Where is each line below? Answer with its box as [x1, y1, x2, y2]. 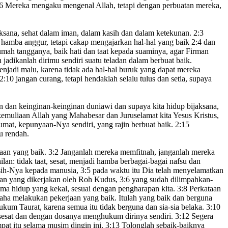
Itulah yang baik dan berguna [117, 193, 212, 203]
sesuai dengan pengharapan [69, 184, 159, 193]
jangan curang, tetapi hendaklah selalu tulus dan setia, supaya [14, 74, 212, 83]
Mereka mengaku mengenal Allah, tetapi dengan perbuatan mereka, [3, 1, 221, 10]
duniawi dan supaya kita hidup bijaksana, [84, 102, 219, 111]
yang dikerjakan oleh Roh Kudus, [7, 175, 120, 184]
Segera [189, 212, 213, 221]
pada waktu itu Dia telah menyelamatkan [91, 166, 223, 175]
